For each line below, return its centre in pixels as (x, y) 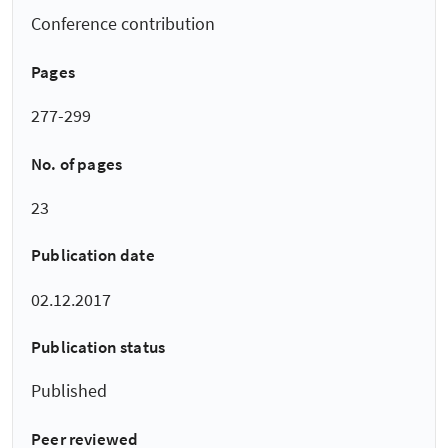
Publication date (93, 255)
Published (69, 391)
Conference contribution (123, 24)
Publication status (98, 347)
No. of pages (77, 163)
